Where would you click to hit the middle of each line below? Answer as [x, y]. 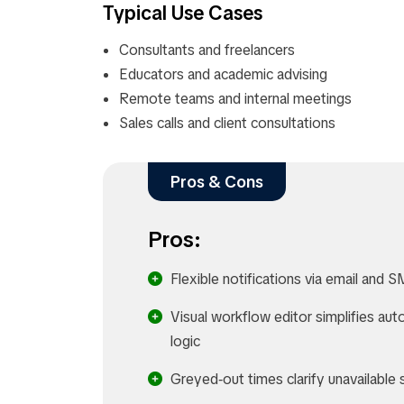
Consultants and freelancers [207, 50]
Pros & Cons [217, 182]
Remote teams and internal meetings [235, 99]
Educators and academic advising [223, 74]
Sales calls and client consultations [227, 123]
